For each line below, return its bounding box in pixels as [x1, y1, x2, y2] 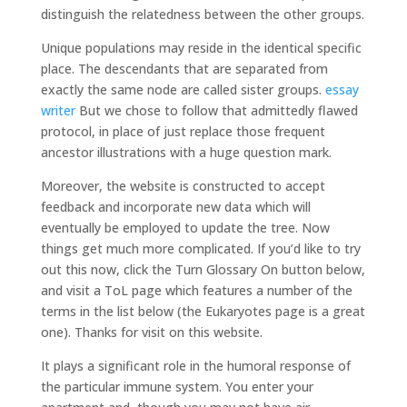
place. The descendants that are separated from [40, 60, 328, 77]
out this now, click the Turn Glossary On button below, [40, 261, 365, 278]
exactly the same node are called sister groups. [40, 81, 325, 98]
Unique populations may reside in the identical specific [40, 39, 362, 56]
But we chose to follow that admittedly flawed [74, 102, 358, 119]
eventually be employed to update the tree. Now [40, 219, 330, 236]
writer [40, 102, 75, 119]
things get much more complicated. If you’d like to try [40, 240, 361, 257]
